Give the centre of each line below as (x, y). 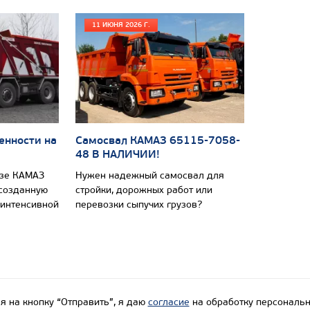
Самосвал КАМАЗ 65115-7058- (158, 140)
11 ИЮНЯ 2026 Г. (121, 25)
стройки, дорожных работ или (144, 190)
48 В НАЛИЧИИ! (118, 154)
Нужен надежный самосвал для (150, 175)
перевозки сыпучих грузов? (139, 204)
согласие (168, 302)
